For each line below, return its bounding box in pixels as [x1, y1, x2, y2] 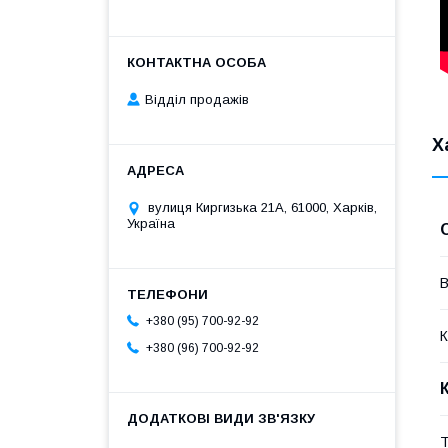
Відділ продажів [145, 92, 249, 108]
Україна [127, 216, 175, 232]
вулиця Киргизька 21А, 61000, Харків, [148, 200, 377, 216]
